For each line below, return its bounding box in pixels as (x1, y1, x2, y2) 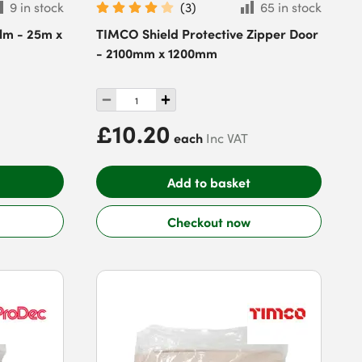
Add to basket (167, 172, 250, 191)
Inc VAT (206, 129, 249, 147)
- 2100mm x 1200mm (96, 44, 218, 61)
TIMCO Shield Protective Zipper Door (96, 24, 319, 42)
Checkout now (167, 213, 250, 230)
